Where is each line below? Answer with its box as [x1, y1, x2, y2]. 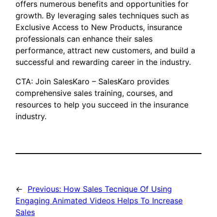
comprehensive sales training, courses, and [15, 88, 173, 98]
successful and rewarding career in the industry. [15, 57, 191, 67]
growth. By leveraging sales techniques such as [15, 11, 189, 21]
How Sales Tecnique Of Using [63, 184, 172, 194]
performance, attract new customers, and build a [15, 46, 195, 56]
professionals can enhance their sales [15, 34, 153, 44]
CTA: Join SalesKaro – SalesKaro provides [15, 77, 169, 87]
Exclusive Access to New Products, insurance [15, 22, 182, 32]
